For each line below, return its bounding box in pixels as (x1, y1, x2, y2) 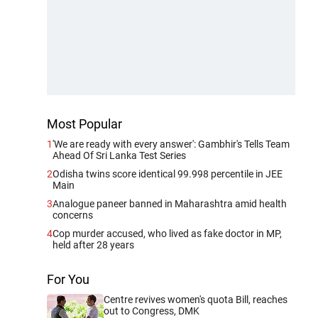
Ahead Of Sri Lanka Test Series (53, 149, 186, 161)
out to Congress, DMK (104, 305, 199, 317)
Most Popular (47, 116, 122, 131)
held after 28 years (53, 238, 134, 251)
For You (47, 271, 89, 287)
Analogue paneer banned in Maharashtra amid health (53, 197, 287, 209)
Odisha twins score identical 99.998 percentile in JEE (53, 168, 283, 180)
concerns (53, 209, 93, 221)
